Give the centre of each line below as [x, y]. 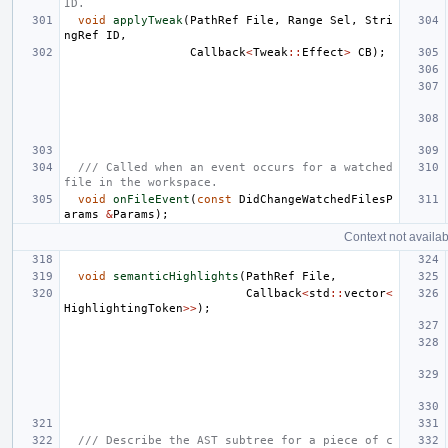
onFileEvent [151, 200]
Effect [323, 53]
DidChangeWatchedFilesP [316, 200]
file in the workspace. [141, 183]
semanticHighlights [176, 277]
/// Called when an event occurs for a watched [235, 168]
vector [365, 294]
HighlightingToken [123, 309]
